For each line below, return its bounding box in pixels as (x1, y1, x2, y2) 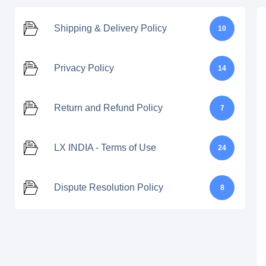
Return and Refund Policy (54, 103, 163, 113)
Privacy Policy (54, 63, 114, 73)
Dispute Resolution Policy (54, 182, 163, 192)
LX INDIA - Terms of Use (54, 142, 156, 153)
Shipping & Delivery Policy (54, 23, 167, 33)
